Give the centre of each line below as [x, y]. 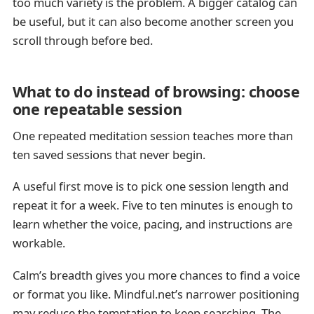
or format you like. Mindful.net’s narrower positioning [156, 294]
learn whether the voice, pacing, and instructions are [152, 224]
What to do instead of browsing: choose [156, 92]
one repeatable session [97, 109]
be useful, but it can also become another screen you [153, 21]
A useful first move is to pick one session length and [150, 186]
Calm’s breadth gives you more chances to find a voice [156, 275]
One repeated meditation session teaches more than [152, 136]
